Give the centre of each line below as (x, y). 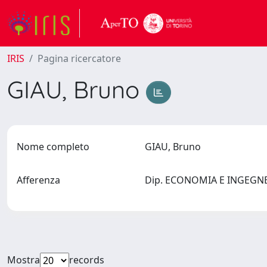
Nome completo (53, 147)
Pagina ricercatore (79, 58)
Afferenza (38, 180)
